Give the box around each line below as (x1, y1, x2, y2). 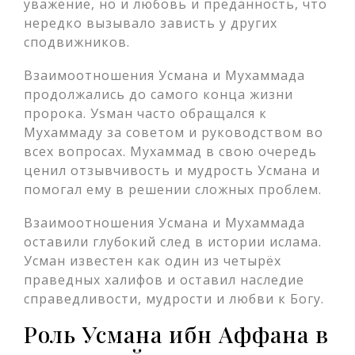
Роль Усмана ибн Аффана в (24, 319, 329, 349)
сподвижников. (24, 33, 130, 51)
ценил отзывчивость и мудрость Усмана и (24, 162, 320, 179)
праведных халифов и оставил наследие (24, 271, 304, 288)
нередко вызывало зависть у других (24, 14, 277, 32)
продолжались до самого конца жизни (24, 86, 293, 103)
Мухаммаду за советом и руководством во (24, 124, 323, 141)
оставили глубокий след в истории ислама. (24, 233, 322, 250)
